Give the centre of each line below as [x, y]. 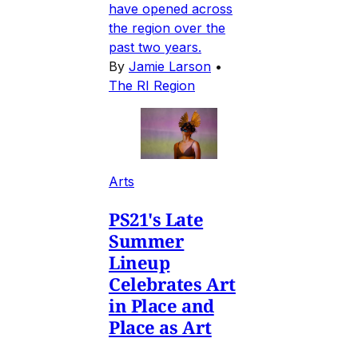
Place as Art [160, 326]
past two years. [155, 47]
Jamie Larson [170, 66]
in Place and [161, 305]
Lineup [139, 262]
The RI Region [152, 85]
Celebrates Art [172, 283]
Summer [147, 240]
